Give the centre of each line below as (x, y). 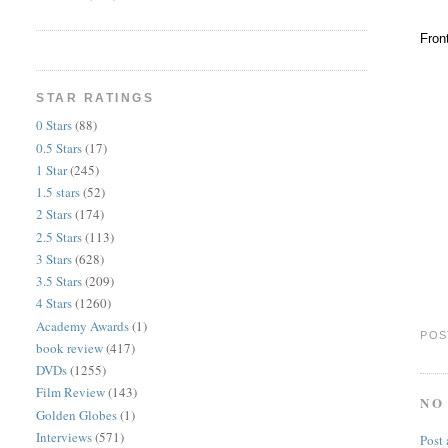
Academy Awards (83, 325)
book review (70, 347)
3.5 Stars (59, 281)
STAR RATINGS (95, 98)
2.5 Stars (59, 236)
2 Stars (54, 214)
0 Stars (54, 125)
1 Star (52, 169)
